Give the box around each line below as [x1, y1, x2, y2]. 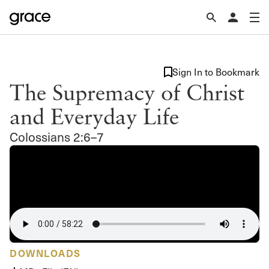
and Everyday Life [10, 103, 179, 129]
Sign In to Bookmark [172, 65, 259, 78]
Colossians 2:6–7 [10, 128, 104, 145]
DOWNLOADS [10, 246, 81, 259]
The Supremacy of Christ [10, 79, 244, 105]
